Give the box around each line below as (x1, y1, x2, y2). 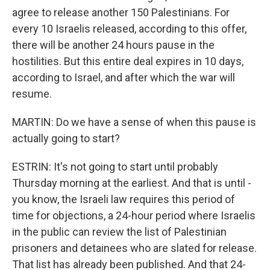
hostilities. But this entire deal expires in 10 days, (12, 55, 243, 67)
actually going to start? (12, 132, 120, 145)
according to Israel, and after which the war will (12, 71, 235, 84)
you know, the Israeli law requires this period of (12, 193, 235, 206)
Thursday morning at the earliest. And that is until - (12, 177, 251, 189)
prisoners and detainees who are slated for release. (12, 242, 257, 254)
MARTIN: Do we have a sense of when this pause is (12, 116, 256, 128)
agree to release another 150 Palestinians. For (12, 6, 230, 19)
